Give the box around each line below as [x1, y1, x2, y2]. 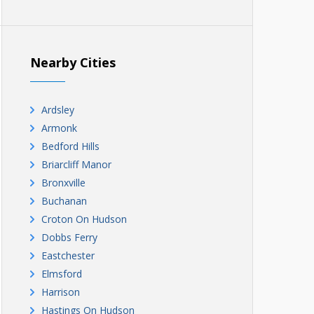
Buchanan [41, 194, 87, 207]
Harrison [41, 285, 80, 299]
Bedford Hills [41, 139, 100, 153]
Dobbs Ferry [41, 231, 97, 244]
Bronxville [41, 176, 86, 189]
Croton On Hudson [41, 212, 127, 226]
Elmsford [41, 267, 82, 280]
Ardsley [41, 103, 74, 116]
